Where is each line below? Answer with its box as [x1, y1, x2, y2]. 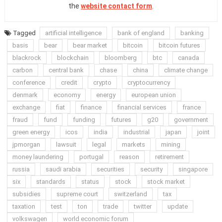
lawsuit [55, 141, 76, 149]
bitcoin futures [158, 42, 200, 50]
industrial [123, 128, 150, 136]
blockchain [56, 54, 89, 62]
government [173, 116, 208, 124]
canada [177, 54, 199, 62]
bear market [72, 42, 107, 50]
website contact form [81, 2, 152, 10]
